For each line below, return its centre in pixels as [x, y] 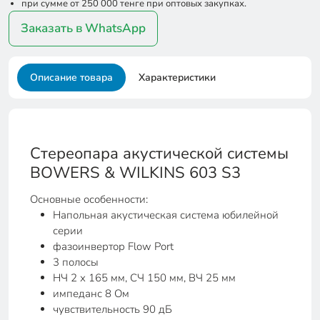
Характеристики [177, 77]
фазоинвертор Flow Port [113, 246]
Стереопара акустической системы [159, 154]
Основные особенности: [89, 199]
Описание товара [71, 77]
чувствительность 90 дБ [112, 309]
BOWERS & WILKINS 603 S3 [135, 173]
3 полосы [76, 262]
